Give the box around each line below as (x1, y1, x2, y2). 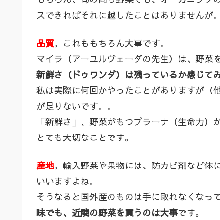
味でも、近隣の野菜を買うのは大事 (36, 206, 178, 219)
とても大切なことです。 (36, 131, 134, 144)
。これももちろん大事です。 (54, 37, 169, 50)
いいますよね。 (36, 175, 98, 188)
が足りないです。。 (36, 100, 116, 112)
